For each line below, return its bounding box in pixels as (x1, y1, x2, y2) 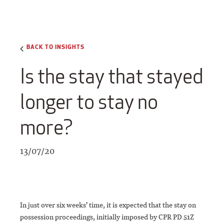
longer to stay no (20, 89, 158, 115)
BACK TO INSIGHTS (26, 42, 84, 50)
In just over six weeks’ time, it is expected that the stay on (20, 200, 196, 210)
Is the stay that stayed (20, 63, 203, 89)
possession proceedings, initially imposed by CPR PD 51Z (20, 212, 194, 222)
